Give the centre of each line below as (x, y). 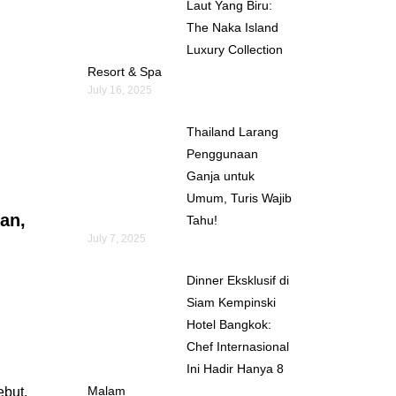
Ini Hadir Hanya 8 (235, 368)
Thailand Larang (232, 131)
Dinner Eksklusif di (237, 280)
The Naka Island (232, 27)
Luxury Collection (234, 49)
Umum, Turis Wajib (239, 198)
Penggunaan (222, 153)
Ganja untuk (220, 175)
